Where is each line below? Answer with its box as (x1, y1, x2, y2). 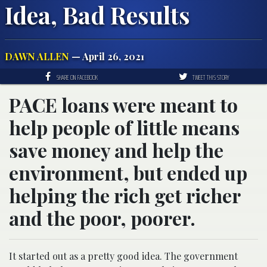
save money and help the (9, 136, 223, 163)
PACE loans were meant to (9, 91, 238, 117)
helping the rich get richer (9, 182, 240, 208)
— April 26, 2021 (69, 49, 144, 63)
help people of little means (9, 114, 240, 140)
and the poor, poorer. (9, 204, 195, 231)
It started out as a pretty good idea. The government (9, 249, 238, 262)
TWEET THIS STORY (192, 71, 229, 83)
